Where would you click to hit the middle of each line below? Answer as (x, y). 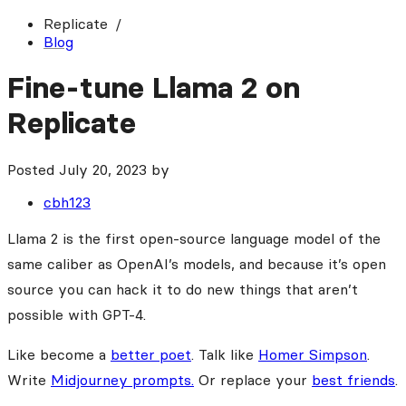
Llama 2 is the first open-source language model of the (194, 238)
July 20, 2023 (103, 169)
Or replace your (253, 379)
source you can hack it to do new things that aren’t (183, 289)
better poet (151, 354)
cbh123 (67, 202)
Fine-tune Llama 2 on (154, 88)
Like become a (59, 354)
